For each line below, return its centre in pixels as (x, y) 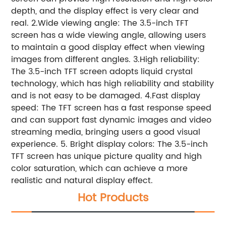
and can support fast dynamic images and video (111, 120)
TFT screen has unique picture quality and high (107, 156)
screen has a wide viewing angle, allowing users (109, 35)
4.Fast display (173, 96)
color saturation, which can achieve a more (100, 168)
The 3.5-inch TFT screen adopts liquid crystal (102, 71)
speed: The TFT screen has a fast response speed (111, 108)
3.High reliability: (167, 59)
